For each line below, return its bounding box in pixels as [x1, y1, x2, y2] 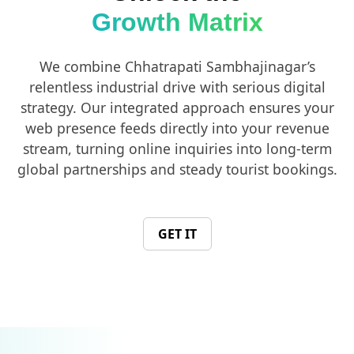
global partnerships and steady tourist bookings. [17, 159, 337, 179]
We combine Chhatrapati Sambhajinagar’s [39, 56, 315, 76]
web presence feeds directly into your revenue [24, 118, 330, 137]
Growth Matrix [91, 7, 263, 36]
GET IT [157, 224, 197, 243]
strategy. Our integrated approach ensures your [20, 97, 334, 117]
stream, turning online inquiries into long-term [22, 138, 332, 158]
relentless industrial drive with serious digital [28, 77, 326, 96]
